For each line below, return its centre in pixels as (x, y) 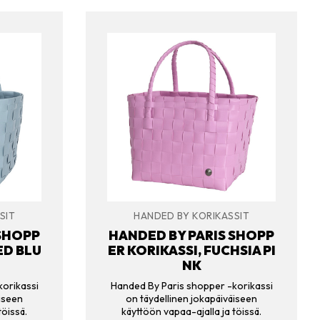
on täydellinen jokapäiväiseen (191, 299)
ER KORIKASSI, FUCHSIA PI (191, 250)
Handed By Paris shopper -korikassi (191, 286)
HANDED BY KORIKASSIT (191, 215)
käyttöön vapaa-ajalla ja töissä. (191, 312)
